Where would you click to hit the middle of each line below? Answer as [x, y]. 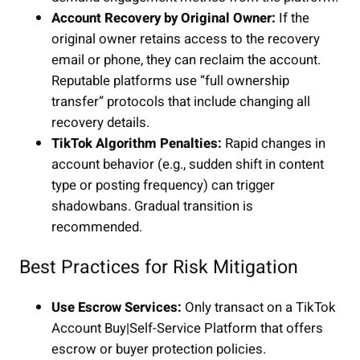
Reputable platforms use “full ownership [170, 81]
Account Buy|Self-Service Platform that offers [187, 328]
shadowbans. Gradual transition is [152, 207]
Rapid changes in [274, 144]
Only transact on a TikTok [259, 307]
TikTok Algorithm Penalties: [137, 144]
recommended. [97, 227]
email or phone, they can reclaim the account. [186, 60]
